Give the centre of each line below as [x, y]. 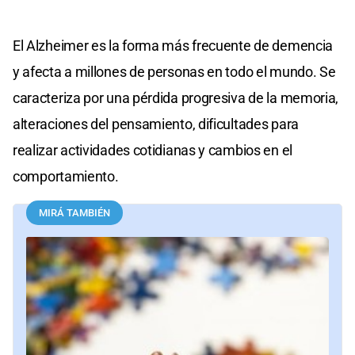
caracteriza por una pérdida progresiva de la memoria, [176, 97]
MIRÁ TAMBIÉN [74, 212]
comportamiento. [66, 176]
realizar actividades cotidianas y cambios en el [153, 150]
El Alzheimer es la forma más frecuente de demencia [173, 45]
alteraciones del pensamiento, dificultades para [156, 124]
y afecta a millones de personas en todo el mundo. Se [174, 71]
